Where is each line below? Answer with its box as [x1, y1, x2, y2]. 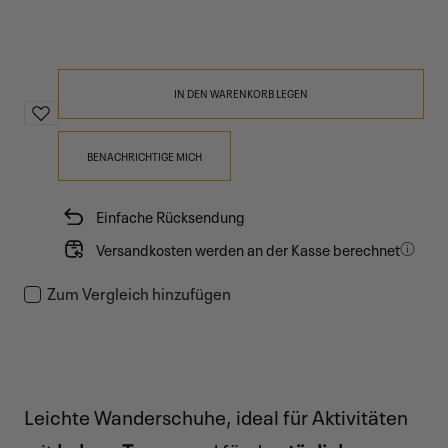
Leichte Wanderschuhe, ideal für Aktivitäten [24, 400, 408, 431]
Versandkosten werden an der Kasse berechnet [96, 237, 401, 260]
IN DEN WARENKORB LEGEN [174, 85, 308, 102]
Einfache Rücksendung [96, 205, 246, 228]
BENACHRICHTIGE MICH [87, 147, 202, 164]
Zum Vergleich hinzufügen [47, 279, 231, 304]
